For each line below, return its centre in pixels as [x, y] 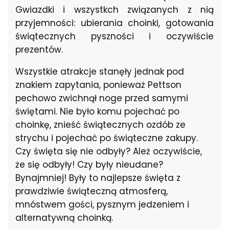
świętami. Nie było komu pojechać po [97, 112]
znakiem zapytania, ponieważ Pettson [98, 85]
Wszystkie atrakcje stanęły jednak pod [100, 72]
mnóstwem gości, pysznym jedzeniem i [102, 205]
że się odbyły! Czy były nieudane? [89, 165]
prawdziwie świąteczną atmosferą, [91, 191]
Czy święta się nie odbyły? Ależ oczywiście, [109, 152]
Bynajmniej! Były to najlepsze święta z [98, 178]
